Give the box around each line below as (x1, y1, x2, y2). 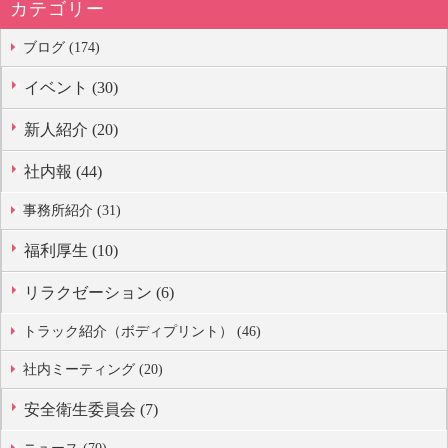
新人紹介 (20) (24, 120, 118, 140)
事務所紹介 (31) (23, 203, 121, 219)
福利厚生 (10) (24, 241, 118, 261)
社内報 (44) (24, 162, 102, 182)
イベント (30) (24, 78, 118, 98)
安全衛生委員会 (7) (24, 400, 158, 420)
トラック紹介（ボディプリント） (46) (23, 324, 261, 340)
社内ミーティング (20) (23, 362, 163, 378)
